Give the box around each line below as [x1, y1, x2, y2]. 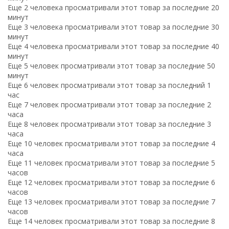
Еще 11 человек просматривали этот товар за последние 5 [8, 157, 215, 168]
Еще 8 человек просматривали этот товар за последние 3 [8, 119, 211, 129]
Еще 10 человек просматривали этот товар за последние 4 [8, 138, 215, 148]
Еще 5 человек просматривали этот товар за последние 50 [8, 60, 215, 71]
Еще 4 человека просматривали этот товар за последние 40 [8, 41, 219, 51]
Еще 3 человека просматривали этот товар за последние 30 [8, 21, 219, 32]
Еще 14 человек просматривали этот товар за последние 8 [8, 216, 215, 226]
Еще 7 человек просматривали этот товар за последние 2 [8, 99, 211, 109]
